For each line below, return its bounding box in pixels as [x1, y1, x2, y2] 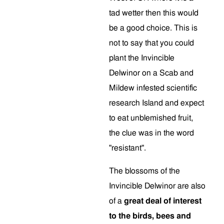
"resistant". [109, 144, 146, 152]
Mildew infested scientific [109, 84, 197, 92]
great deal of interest [124, 197, 201, 205]
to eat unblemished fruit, [109, 114, 193, 122]
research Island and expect [109, 99, 204, 107]
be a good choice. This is [109, 24, 197, 32]
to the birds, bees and [109, 212, 191, 220]
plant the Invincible [109, 54, 174, 62]
